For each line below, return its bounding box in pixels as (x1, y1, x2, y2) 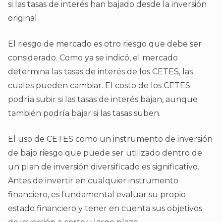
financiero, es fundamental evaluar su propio (8, 190, 186, 200)
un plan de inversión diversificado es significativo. (8, 162, 199, 172)
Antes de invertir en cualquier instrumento (8, 176, 178, 186)
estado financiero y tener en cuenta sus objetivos (8, 204, 202, 214)
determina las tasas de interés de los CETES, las (8, 67, 193, 77)
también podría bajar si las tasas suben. (8, 109, 161, 118)
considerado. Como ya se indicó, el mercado (8, 53, 178, 63)
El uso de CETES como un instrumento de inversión (8, 134, 213, 144)
